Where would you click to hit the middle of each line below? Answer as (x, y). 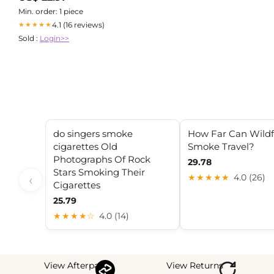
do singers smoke (93, 133)
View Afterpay (74, 266)
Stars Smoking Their (99, 172)
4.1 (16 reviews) (78, 24)
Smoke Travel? (221, 146)
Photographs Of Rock (102, 159)
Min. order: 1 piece (51, 11)
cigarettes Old (85, 146)
